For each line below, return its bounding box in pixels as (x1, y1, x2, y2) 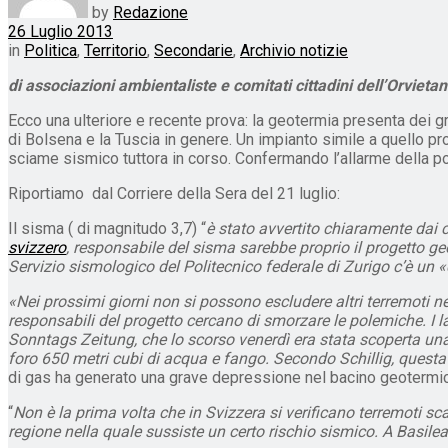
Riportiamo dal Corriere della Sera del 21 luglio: (8, 183, 340, 203)
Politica (24, 40, 77, 60)
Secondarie (154, 40, 233, 60)
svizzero (8, 237, 66, 257)
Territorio (84, 40, 147, 60)
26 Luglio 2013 (8, 21, 113, 41)
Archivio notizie (240, 40, 348, 60)
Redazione (113, 2, 188, 22)
